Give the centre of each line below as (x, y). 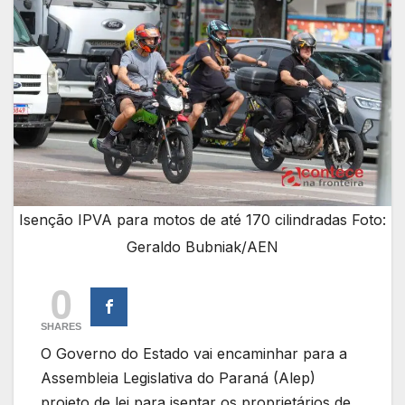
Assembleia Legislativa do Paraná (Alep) (178, 377)
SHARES (61, 326)
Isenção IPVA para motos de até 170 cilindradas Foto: (202, 219)
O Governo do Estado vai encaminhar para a (194, 353)
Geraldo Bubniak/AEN (202, 246)
